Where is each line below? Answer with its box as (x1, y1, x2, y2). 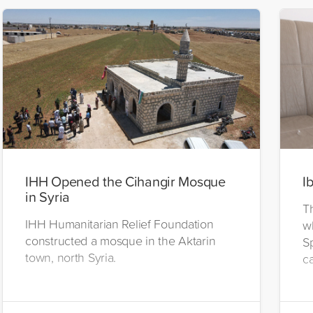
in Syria (25, 186, 71, 206)
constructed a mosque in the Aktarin (25, 231, 216, 249)
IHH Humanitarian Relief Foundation (25, 214, 214, 232)
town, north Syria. (25, 248, 117, 265)
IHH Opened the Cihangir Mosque (25, 170, 226, 191)
